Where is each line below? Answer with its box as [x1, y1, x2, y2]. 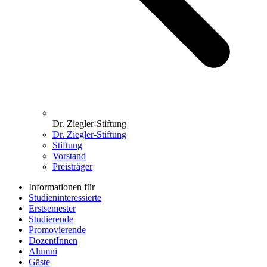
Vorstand [52, 151, 86, 162]
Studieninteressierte [29, 193, 101, 203]
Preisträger [52, 162, 92, 172]
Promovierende [29, 225, 86, 235]
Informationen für [29, 182, 95, 193]
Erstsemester [29, 203, 76, 214]
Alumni [29, 246, 57, 257]
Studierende [29, 214, 73, 225]
